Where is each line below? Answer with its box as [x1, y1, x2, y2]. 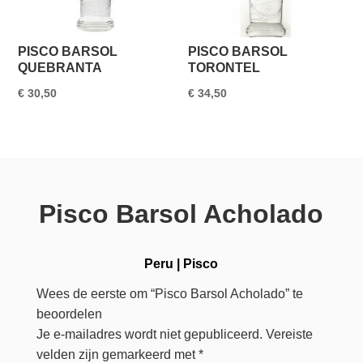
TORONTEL [188, 60, 261, 75]
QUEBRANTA [18, 60, 103, 75]
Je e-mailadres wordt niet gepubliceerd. [36, 327, 263, 342]
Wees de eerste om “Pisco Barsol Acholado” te [36, 287, 303, 301]
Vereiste [265, 327, 313, 342]
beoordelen [36, 307, 102, 322]
